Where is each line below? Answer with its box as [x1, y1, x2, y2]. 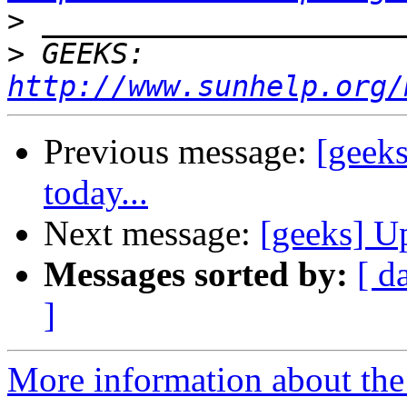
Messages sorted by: [44, 254, 348, 294]
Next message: [44, 213, 260, 253]
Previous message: [44, 132, 316, 172]
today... [44, 173, 148, 213]
